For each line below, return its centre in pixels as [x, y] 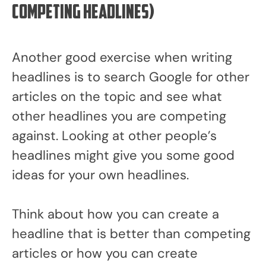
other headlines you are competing [119, 116]
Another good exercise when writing [122, 57]
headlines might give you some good [123, 155]
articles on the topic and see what [117, 96]
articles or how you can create [105, 253]
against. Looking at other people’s [114, 135]
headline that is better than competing [131, 233]
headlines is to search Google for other [131, 77]
